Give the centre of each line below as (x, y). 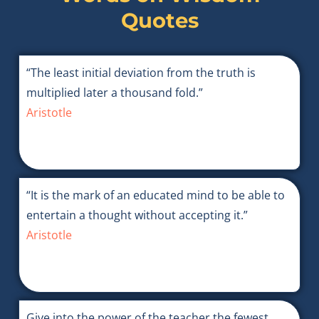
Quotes (159, 21)
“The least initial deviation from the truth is (141, 73)
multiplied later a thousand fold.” (114, 93)
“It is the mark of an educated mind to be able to (155, 195)
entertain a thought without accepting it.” (137, 215)
